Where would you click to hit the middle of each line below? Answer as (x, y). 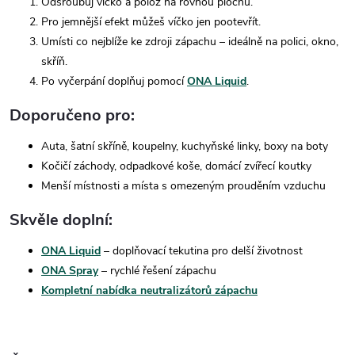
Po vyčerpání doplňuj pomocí (114, 81)
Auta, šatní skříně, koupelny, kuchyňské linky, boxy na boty (185, 146)
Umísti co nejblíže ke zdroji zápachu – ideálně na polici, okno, (190, 42)
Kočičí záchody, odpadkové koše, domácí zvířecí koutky (176, 166)
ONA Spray (70, 271)
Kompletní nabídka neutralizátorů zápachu (149, 290)
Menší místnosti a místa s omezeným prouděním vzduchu (183, 186)
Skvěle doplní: (61, 220)
